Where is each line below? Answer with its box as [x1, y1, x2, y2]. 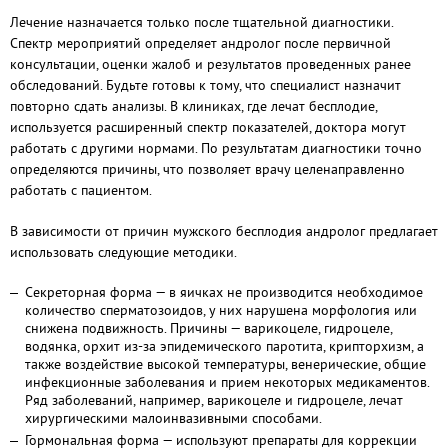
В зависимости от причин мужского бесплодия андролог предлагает [10, 222, 438, 240]
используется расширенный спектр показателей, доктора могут [10, 118, 406, 136]
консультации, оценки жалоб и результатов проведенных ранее [10, 55, 411, 73]
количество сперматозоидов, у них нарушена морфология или [25, 301, 417, 319]
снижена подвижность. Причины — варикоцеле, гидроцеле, [25, 319, 392, 337]
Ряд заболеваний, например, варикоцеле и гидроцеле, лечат [25, 391, 403, 409]
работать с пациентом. [10, 181, 152, 199]
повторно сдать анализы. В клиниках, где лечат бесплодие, [10, 97, 377, 115]
